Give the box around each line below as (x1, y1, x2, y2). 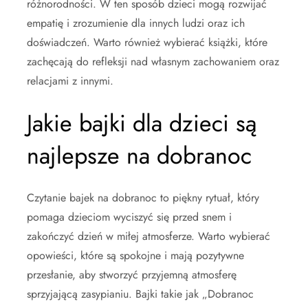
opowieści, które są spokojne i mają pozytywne (27, 247, 244, 263)
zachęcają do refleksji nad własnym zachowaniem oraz (27, 53, 279, 69)
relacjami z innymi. (27, 72, 113, 89)
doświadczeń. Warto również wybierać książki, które (27, 34, 267, 50)
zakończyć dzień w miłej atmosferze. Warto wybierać (27, 228, 270, 244)
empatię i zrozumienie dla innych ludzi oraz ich (27, 14, 245, 31)
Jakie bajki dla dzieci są (27, 106, 256, 140)
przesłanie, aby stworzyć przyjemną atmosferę (27, 266, 236, 283)
